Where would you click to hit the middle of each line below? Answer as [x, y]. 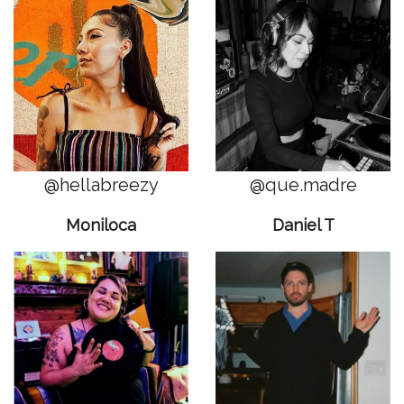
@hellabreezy [101, 184]
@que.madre [303, 184]
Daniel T [303, 225]
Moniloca [101, 225]
